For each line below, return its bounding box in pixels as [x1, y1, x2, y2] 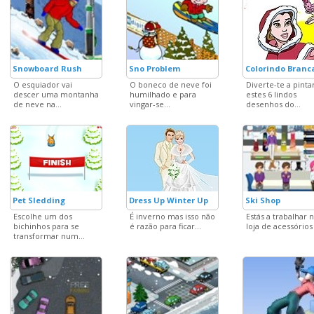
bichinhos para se [13, 221, 79, 231]
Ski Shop [245, 195, 280, 205]
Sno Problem [129, 63, 180, 74]
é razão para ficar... [130, 221, 201, 231]
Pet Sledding [13, 195, 65, 205]
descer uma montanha [13, 89, 99, 100]
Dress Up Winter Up [129, 195, 208, 205]
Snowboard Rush [13, 63, 82, 74]
